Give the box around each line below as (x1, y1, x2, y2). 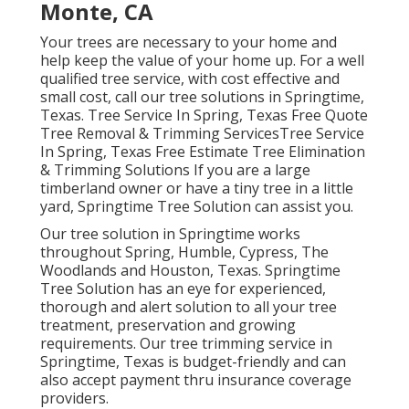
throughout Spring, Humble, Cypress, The (39, 242, 329, 263)
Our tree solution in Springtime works (39, 224, 300, 245)
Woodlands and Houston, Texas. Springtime (39, 260, 341, 281)
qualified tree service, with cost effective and (39, 68, 340, 89)
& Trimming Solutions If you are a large (39, 160, 310, 181)
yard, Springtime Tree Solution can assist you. (39, 196, 353, 217)
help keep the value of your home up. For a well (39, 50, 364, 71)
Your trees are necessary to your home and (39, 32, 337, 53)
